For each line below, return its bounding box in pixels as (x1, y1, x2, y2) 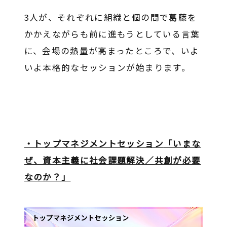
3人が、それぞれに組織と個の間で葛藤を (24, 11, 197, 24)
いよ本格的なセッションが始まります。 (24, 61, 191, 74)
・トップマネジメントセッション (24, 137, 164, 149)
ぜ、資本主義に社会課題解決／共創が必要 (24, 154, 201, 166)
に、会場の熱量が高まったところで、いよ (24, 45, 200, 57)
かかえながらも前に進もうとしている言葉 (24, 28, 200, 41)
